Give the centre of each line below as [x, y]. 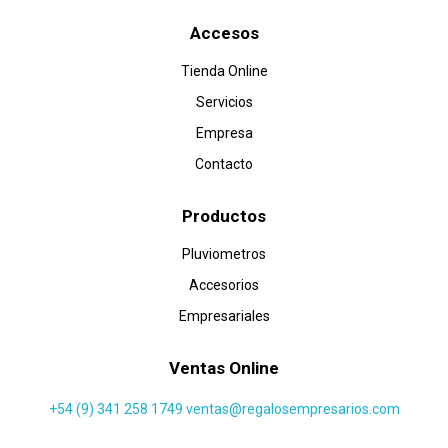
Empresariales [224, 315]
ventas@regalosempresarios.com [292, 408]
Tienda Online [224, 70]
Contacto [224, 163]
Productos [224, 215]
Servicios [224, 101]
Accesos [224, 32]
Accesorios [224, 284]
